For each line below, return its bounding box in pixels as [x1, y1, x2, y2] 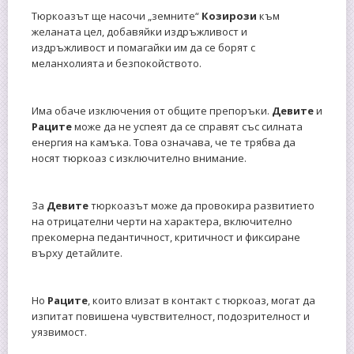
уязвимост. [32, 324, 87, 339]
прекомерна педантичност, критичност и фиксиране [32, 229, 300, 244]
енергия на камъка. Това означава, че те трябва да [32, 134, 296, 149]
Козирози [201, 8, 259, 23]
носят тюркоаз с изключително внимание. [32, 150, 247, 165]
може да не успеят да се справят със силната [74, 119, 303, 134]
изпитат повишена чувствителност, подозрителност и [32, 308, 310, 323]
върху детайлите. [32, 245, 122, 260]
